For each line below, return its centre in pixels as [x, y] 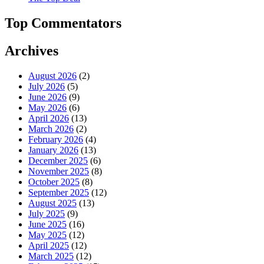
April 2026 [49, 118]
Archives [32, 51]
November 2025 [59, 171]
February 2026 [56, 139]
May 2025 [47, 235]
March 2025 [51, 256]
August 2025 [52, 203]
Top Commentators [63, 23]
